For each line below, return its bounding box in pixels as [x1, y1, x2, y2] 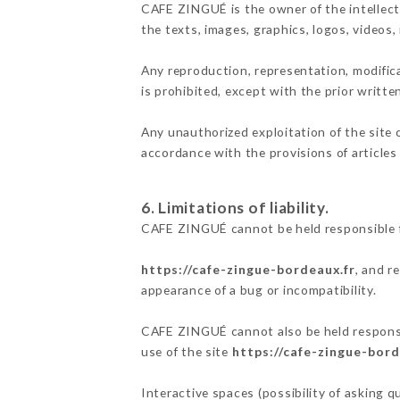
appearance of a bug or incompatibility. [140, 282, 377, 298]
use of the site [140, 344, 232, 360]
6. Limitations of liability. [140, 198, 329, 218]
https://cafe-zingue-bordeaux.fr [140, 262, 355, 278]
